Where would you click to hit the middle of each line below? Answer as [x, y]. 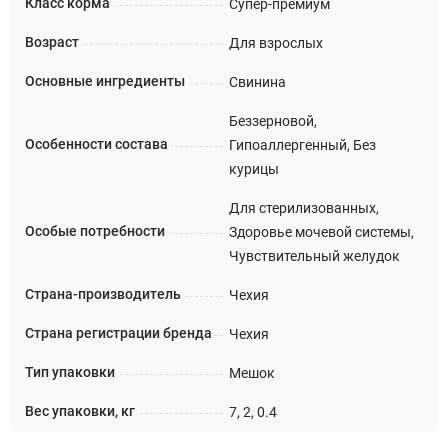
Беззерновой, [272, 120]
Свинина [257, 81]
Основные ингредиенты [105, 81]
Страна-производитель [103, 294]
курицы [253, 168]
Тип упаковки [70, 372]
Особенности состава [96, 144]
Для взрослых [275, 42]
